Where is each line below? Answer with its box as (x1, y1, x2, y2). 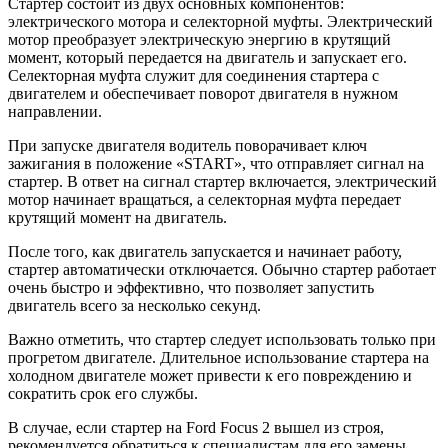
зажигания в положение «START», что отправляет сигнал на (8, 155, 424, 173)
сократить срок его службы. (8, 385, 198, 403)
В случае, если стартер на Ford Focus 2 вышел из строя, (8, 419, 384, 437)
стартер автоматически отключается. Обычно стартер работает (8, 261, 436, 279)
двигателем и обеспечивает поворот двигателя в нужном (8, 85, 398, 103)
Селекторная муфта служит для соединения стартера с (8, 67, 379, 85)
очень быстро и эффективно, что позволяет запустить (8, 279, 374, 297)
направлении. (8, 103, 102, 121)
